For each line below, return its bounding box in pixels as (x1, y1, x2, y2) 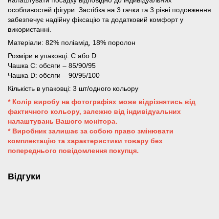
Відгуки (8, 172, 41, 181)
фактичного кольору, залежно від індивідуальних (8, 108, 181, 115)
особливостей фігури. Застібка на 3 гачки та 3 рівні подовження (8, 6, 211, 14)
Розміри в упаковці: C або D (8, 52, 96, 60)
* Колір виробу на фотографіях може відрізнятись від (8, 98, 196, 106)
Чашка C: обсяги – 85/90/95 (8, 62, 96, 69)
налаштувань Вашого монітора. (8, 117, 117, 125)
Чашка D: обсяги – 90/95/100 (8, 71, 100, 79)
